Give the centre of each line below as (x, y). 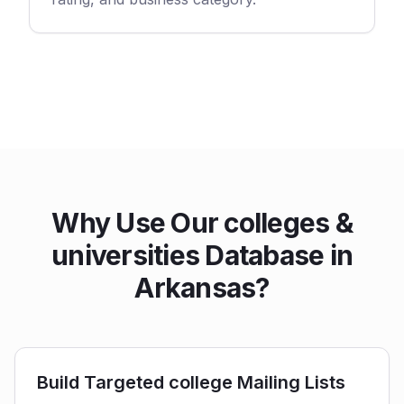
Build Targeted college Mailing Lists (191, 382)
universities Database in (202, 255)
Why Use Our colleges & (202, 223)
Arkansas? (202, 288)
